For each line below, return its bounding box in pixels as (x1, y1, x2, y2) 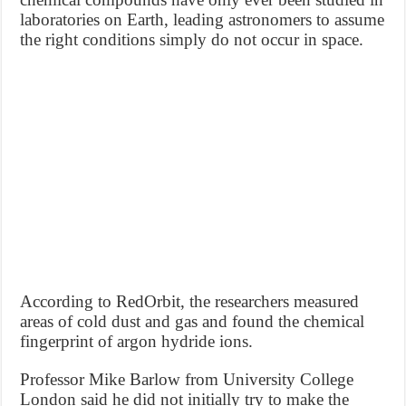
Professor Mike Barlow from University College (20, 369, 354, 389)
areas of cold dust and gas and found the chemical (20, 311, 365, 331)
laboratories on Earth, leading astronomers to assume (20, 9, 385, 29)
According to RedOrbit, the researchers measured (20, 291, 360, 311)
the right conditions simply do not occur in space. (20, 29, 364, 49)
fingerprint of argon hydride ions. (20, 331, 254, 351)
